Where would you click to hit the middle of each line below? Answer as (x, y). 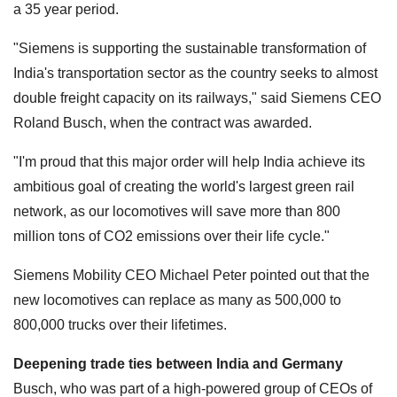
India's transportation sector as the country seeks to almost (195, 73)
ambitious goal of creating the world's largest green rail (184, 186)
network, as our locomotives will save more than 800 (177, 211)
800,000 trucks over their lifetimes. (120, 324)
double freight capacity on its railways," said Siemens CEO (197, 97)
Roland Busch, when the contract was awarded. (163, 122)
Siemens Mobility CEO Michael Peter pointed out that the (191, 275)
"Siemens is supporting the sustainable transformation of (190, 48)
